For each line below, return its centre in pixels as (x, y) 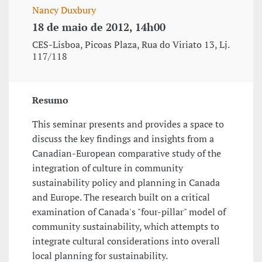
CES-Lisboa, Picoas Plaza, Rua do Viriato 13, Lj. (131, 45)
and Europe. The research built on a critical (121, 197)
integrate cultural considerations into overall (126, 241)
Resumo (50, 100)
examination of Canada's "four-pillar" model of (129, 212)
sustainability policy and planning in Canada (126, 183)
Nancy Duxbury (64, 10)
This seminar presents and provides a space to (128, 124)
